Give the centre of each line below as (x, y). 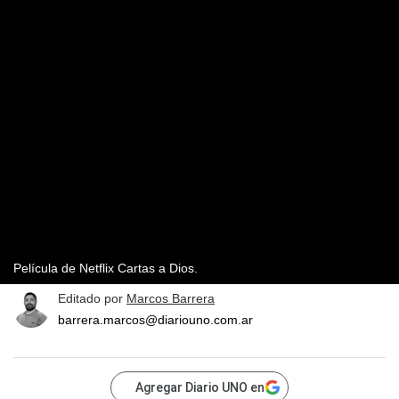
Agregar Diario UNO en (200, 388)
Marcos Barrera (171, 299)
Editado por (92, 299)
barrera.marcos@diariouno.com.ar (155, 320)
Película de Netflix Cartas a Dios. (106, 269)
